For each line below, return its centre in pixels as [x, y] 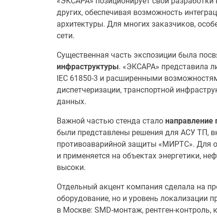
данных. [71, 101]
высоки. [71, 167]
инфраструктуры [88, 66]
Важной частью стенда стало [111, 121]
